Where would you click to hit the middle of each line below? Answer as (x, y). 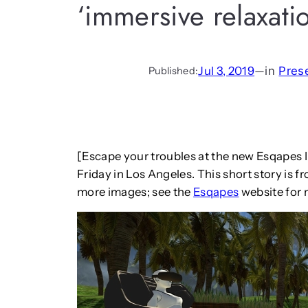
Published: (174, 70)
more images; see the (135, 191)
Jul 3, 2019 (227, 70)
